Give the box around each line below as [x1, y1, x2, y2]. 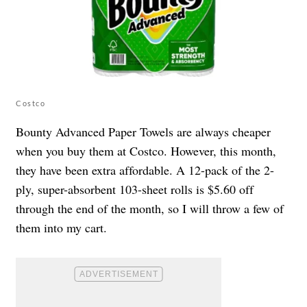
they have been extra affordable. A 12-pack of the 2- [16, 161, 274, 178]
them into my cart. [16, 219, 107, 236]
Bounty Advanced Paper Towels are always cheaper [16, 123, 271, 140]
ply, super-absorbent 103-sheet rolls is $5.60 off [16, 180, 254, 197]
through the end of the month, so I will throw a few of [16, 199, 284, 217]
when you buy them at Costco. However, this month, [16, 142, 276, 159]
